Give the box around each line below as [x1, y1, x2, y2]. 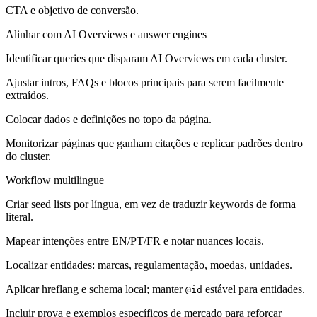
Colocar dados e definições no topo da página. [6, 113, 212, 125]
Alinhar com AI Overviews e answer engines [6, 28, 207, 40]
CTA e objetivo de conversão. [6, 4, 139, 16]
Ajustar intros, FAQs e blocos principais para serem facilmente [6, 76, 284, 88]
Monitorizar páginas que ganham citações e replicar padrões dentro [6, 137, 303, 149]
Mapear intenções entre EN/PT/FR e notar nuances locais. [6, 234, 264, 247]
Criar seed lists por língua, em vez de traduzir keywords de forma [6, 197, 296, 210]
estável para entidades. [202, 282, 305, 295]
